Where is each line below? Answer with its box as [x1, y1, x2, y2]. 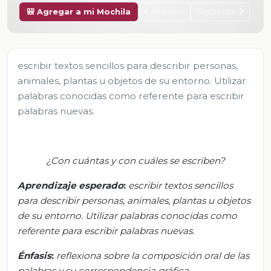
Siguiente [196, 5, 239, 17]
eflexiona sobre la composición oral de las [60, 249, 249, 261]
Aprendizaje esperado [18, 179, 123, 191]
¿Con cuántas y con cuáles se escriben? [46, 154, 225, 166]
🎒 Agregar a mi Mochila [27, 7, 131, 16]
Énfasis [18, 249, 51, 261]
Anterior [149, 5, 185, 17]
